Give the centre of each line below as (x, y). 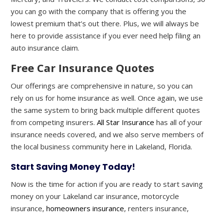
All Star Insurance (126, 122)
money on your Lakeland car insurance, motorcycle (95, 196)
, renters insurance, (157, 209)
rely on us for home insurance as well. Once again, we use (107, 98)
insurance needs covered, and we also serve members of (107, 135)
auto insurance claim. (45, 48)
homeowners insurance (85, 209)
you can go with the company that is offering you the (99, 11)
